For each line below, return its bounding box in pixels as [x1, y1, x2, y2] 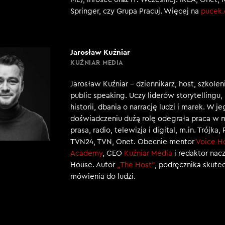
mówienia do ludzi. [70, 173, 136, 180]
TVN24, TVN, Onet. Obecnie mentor [70, 138, 196, 146]
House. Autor [70, 161, 117, 169]
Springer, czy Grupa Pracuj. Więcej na [70, 8, 201, 15]
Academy [70, 150, 102, 157]
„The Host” [117, 161, 155, 169]
